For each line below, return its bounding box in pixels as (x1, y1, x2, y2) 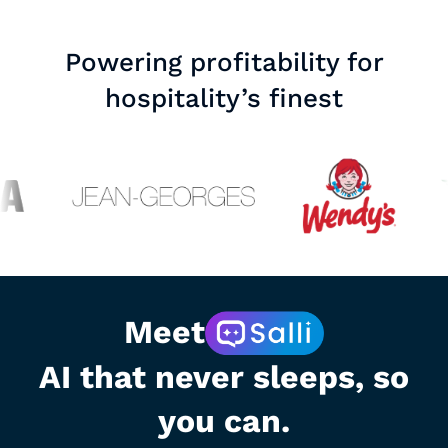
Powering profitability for (64, 47, 384, 78)
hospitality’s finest (105, 83, 343, 114)
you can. (158, 402, 290, 440)
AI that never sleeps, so (39, 358, 409, 396)
